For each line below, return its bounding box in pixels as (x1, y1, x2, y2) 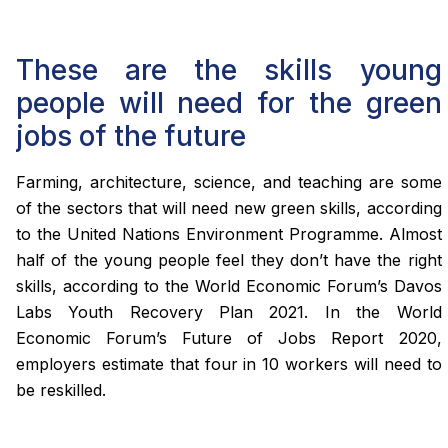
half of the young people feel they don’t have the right (16, 249, 442, 270)
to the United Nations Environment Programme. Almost (16, 223, 442, 244)
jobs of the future (16, 118, 246, 153)
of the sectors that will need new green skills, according (16, 197, 442, 218)
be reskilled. (16, 379, 106, 400)
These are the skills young (16, 52, 442, 87)
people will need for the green (16, 85, 442, 120)
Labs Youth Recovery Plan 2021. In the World (16, 301, 442, 322)
